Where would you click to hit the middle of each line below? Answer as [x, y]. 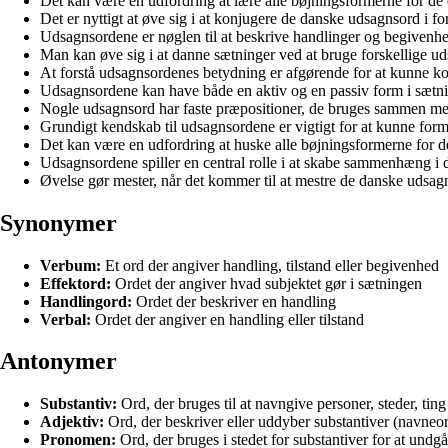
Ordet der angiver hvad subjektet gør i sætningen [266, 283]
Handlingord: [86, 301]
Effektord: [75, 283]
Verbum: [70, 265]
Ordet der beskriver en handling [234, 301]
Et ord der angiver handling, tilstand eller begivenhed [270, 265]
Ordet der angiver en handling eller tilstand [227, 319]
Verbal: [65, 319]
